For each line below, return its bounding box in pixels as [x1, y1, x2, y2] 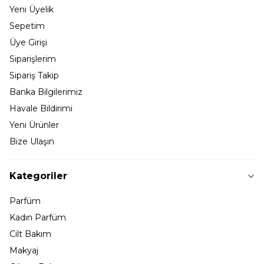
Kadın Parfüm [9, 212, 66, 223]
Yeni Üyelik [9, 4, 54, 15]
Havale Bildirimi [9, 103, 72, 114]
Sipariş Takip [9, 70, 59, 81]
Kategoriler [9, 170, 67, 181]
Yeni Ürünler [9, 119, 59, 130]
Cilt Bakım [9, 228, 51, 239]
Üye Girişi [9, 37, 47, 48]
